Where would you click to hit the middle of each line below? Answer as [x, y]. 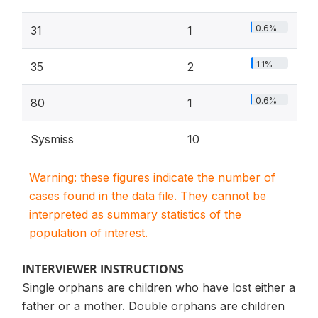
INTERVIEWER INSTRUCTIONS [103, 269]
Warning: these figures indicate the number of [152, 177]
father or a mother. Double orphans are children [153, 306]
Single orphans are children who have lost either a [159, 287]
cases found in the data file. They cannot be [148, 196]
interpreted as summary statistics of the [135, 214]
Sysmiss [52, 139]
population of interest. [88, 233]
